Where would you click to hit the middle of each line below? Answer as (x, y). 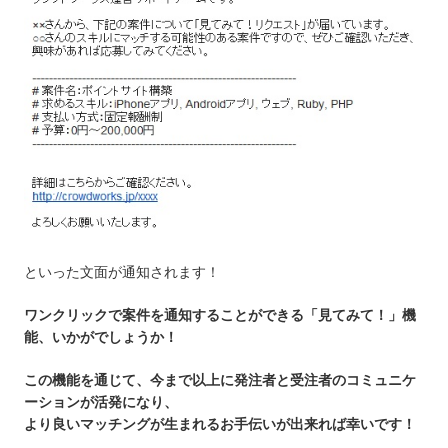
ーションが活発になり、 (101, 402)
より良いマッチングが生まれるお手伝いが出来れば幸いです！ (220, 424)
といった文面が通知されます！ (122, 272)
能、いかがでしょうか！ (101, 337)
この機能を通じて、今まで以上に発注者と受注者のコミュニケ (220, 380)
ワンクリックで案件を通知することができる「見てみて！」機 (220, 315)
